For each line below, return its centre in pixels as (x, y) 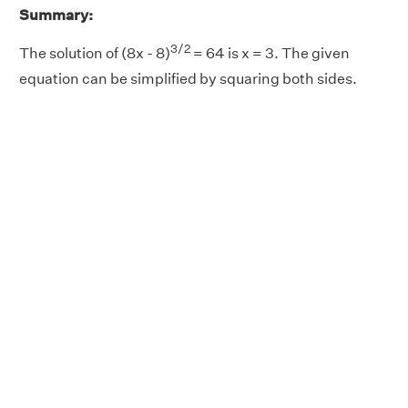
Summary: (56, 15)
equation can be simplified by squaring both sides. (188, 78)
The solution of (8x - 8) (95, 53)
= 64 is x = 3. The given (270, 53)
